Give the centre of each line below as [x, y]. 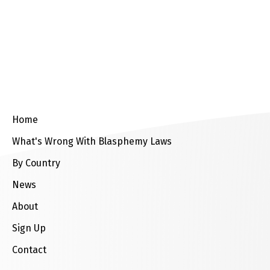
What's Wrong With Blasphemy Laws [92, 141]
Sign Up [29, 228]
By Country [36, 163]
